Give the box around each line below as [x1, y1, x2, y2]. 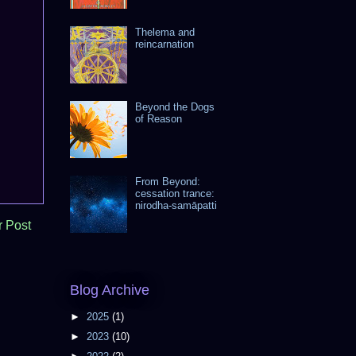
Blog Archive [70, 281, 149, 298]
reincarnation [135, 37, 195, 50]
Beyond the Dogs [135, 100, 215, 113]
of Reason [135, 112, 183, 125]
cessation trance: [135, 187, 215, 199]
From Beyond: [135, 175, 201, 188]
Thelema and [135, 25, 195, 38]
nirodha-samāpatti [135, 199, 218, 211]
